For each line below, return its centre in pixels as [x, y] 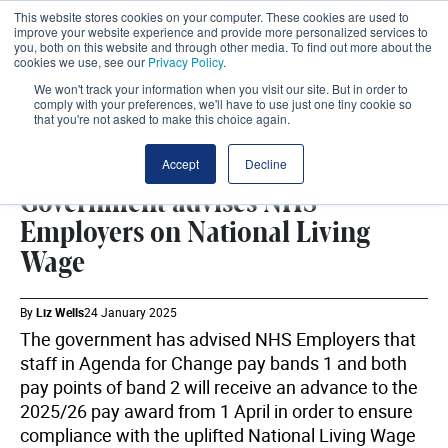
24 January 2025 [130, 312]
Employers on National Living [195, 233]
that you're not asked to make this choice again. [162, 118]
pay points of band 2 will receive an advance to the [219, 387]
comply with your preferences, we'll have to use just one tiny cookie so [223, 103]
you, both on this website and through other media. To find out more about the [223, 46]
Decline [265, 163]
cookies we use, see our [81, 61]
